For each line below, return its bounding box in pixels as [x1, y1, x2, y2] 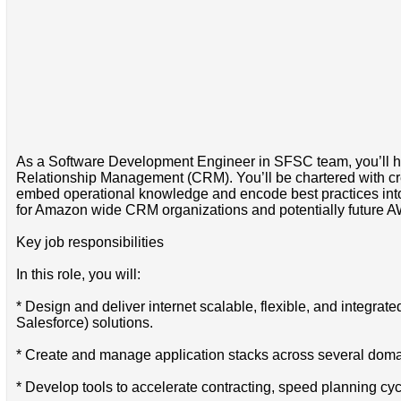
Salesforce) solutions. [15, 314, 153, 330]
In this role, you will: [15, 266, 141, 282]
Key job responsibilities [15, 234, 164, 250]
